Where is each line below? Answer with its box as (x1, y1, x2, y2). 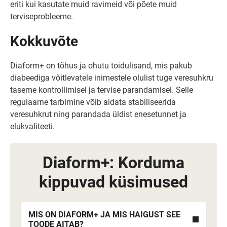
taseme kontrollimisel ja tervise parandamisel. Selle (10, 85, 193, 95)
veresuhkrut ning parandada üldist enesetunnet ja (10, 109, 186, 119)
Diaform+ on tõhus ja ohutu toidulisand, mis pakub (10, 61, 192, 70)
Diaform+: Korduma (43, 153, 184, 172)
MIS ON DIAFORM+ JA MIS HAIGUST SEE (28, 210, 180, 219)
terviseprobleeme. (10, 12, 73, 21)
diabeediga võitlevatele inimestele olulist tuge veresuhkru (10, 73, 213, 83)
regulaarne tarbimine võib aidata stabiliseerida (10, 97, 176, 107)
